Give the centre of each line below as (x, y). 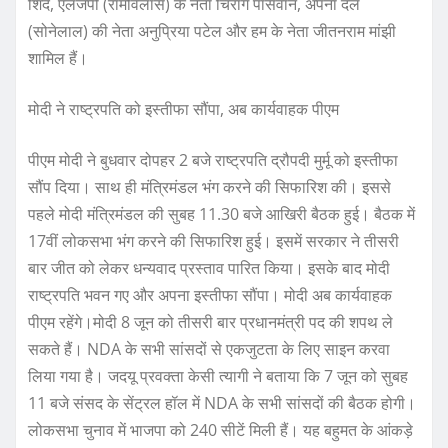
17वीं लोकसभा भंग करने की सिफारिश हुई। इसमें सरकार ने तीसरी (213, 241)
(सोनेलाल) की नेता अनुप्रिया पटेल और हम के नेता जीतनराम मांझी (212, 31)
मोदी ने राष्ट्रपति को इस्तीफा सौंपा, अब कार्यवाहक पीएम (183, 109)
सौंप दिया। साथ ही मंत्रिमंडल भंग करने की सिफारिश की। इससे (209, 187)
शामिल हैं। (58, 58)
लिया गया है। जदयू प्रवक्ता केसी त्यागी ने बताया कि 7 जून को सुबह (218, 376)
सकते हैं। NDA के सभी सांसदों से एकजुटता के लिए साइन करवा (209, 349)
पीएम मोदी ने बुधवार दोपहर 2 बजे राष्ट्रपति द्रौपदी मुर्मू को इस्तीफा (213, 160)
